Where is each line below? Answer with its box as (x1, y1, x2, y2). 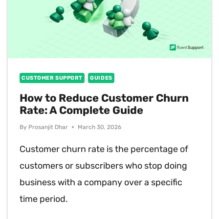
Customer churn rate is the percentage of (20, 143, 188, 154)
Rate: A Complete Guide (20, 103, 143, 117)
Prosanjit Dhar (28, 123, 68, 131)
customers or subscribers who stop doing (20, 160, 187, 171)
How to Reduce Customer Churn (20, 91, 189, 105)
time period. (20, 193, 68, 204)
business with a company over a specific (20, 176, 182, 188)
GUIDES (90, 74, 112, 81)
